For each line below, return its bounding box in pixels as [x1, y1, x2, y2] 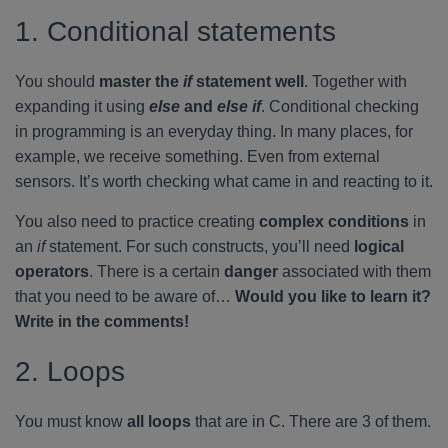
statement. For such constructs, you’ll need [45, 238, 354, 255]
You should [15, 73, 99, 90]
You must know [15, 413, 127, 430]
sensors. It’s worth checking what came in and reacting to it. [15, 173, 433, 190]
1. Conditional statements [15, 16, 336, 47]
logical [354, 238, 404, 255]
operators [15, 263, 89, 280]
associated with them [278, 263, 431, 280]
